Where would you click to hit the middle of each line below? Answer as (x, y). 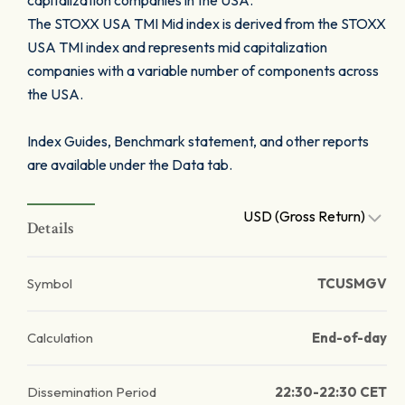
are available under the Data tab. (130, 165)
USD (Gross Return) (306, 216)
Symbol (50, 283)
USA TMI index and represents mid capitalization (177, 47)
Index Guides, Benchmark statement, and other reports (198, 141)
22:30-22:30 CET (331, 392)
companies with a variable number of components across (203, 71)
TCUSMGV (352, 283)
